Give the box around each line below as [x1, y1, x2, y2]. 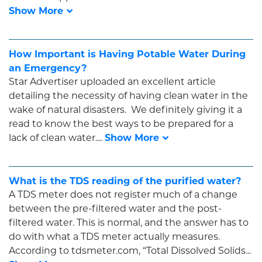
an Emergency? [9, 61, 87, 74]
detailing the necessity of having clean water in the [9, 89, 248, 101]
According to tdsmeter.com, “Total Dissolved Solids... [9, 244, 251, 256]
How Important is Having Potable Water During [9, 47, 246, 60]
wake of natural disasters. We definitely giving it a [9, 104, 242, 115]
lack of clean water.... [9, 132, 105, 143]
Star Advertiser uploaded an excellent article [9, 75, 216, 87]
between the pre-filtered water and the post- [9, 202, 222, 214]
